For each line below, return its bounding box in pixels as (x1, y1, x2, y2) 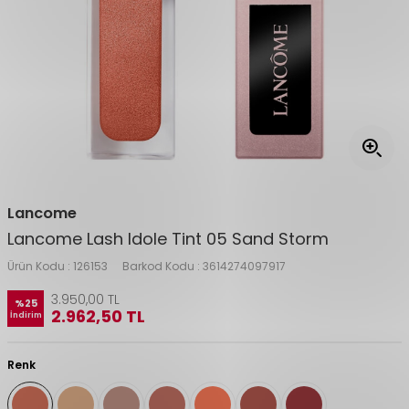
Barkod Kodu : (122, 258, 203, 274)
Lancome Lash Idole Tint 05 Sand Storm (7, 227, 329, 250)
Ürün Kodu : (7, 258, 73, 274)
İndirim (9, 309, 42, 320)
